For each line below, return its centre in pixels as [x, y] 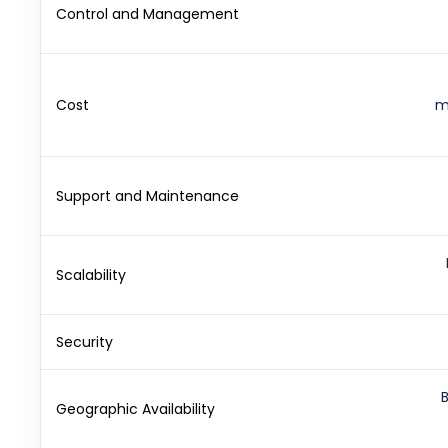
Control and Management [147, 13]
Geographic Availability [135, 408]
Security [84, 341]
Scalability [90, 274]
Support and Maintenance [147, 195]
